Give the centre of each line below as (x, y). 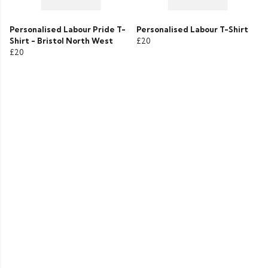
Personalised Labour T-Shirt (192, 30)
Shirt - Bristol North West (61, 41)
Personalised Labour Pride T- (68, 30)
